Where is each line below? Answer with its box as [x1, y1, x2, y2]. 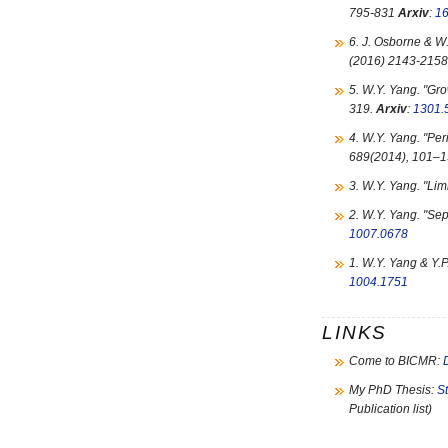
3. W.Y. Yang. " [349, 179, 427, 193]
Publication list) [349, 402, 432, 416]
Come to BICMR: [349, 354, 443, 368]
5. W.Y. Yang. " [349, 83, 427, 97]
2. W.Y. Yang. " [349, 208, 427, 222]
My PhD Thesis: [349, 383, 437, 397]
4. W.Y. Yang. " [349, 131, 427, 145]
